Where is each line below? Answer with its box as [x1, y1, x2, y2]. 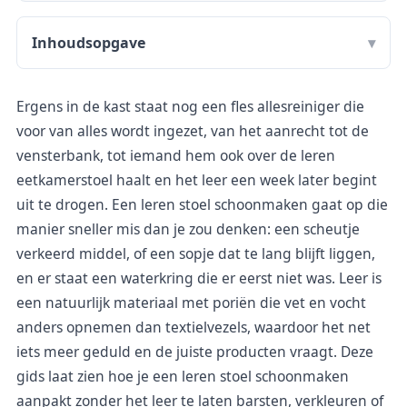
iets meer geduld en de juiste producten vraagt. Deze [16, 342, 373, 362]
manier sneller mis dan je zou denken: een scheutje [16, 219, 360, 239]
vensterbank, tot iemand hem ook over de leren [16, 145, 335, 165]
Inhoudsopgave [32, 33, 145, 53]
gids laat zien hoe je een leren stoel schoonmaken [16, 366, 349, 386]
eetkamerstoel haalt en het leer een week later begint [16, 170, 377, 190]
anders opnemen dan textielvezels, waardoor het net [16, 317, 371, 337]
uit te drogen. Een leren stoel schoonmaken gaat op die [16, 194, 388, 214]
